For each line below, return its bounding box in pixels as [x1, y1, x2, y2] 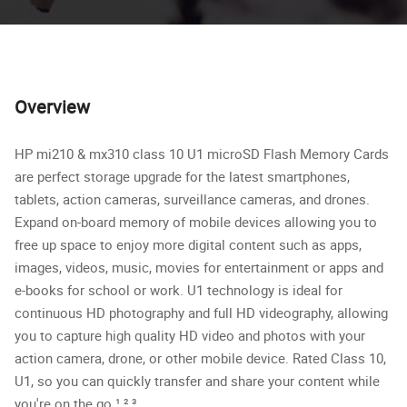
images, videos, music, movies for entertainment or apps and [15, 257, 383, 276]
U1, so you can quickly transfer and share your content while [15, 371, 380, 390]
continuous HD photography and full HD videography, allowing [15, 303, 388, 322]
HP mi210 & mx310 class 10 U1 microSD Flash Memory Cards [15, 144, 389, 163]
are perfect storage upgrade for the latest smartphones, [15, 166, 350, 185]
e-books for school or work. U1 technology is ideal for [15, 280, 342, 299]
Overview [15, 94, 90, 119]
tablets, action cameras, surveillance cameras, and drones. [15, 189, 370, 208]
